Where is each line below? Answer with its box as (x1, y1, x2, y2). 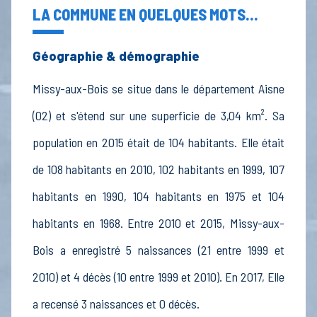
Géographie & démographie (33, 48, 200, 64)
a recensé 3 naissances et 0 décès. (33, 296, 200, 312)
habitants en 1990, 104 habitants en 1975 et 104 (33, 188, 284, 204)
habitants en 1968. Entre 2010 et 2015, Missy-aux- (33, 215, 284, 231)
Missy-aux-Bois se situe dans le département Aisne (33, 81, 284, 97)
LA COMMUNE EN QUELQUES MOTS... (33, 5, 259, 24)
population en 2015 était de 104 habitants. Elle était (33, 134, 284, 151)
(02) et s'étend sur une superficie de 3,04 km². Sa (33, 108, 284, 124)
